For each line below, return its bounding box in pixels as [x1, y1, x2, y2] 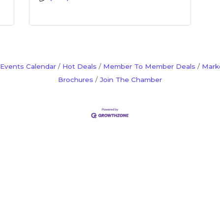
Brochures [58, 76, 93, 83]
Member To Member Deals [103, 62, 195, 70]
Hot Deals [62, 62, 97, 70]
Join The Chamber [100, 76, 162, 83]
